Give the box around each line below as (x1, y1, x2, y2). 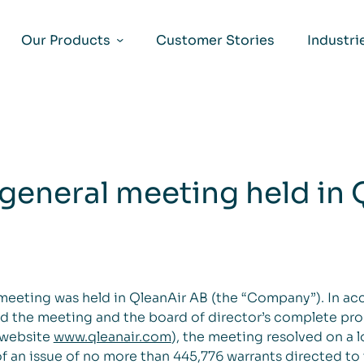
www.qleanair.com (53, 328, 171, 345)
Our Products (20, 32, 110, 49)
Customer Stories (156, 32, 275, 49)
